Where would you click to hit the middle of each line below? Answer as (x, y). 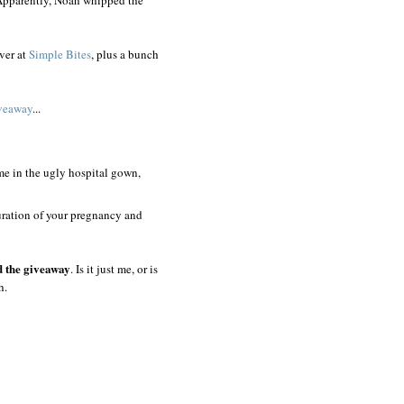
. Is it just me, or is (114, 268)
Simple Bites (60, 54)
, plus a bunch (125, 54)
